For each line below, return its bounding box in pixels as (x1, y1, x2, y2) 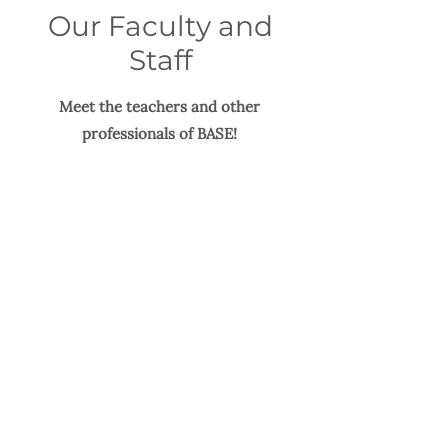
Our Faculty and (47, 9, 273, 43)
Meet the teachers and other (59, 97, 260, 116)
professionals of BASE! (82, 124, 237, 143)
